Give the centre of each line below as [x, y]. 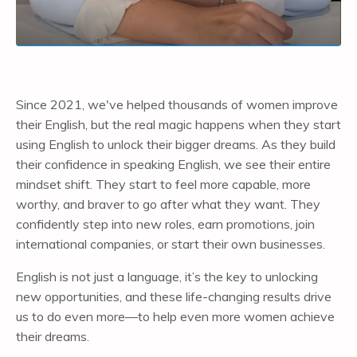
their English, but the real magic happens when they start [178, 124]
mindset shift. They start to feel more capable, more [163, 184]
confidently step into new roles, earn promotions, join [165, 224]
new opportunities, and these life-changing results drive [174, 296]
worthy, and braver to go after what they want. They [168, 204]
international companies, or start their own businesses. [171, 243]
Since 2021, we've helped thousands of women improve [177, 104]
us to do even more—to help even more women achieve [175, 316]
